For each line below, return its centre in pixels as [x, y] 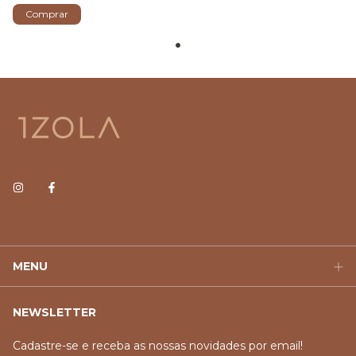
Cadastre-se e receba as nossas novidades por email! [158, 346]
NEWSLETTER [54, 313]
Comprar [47, 14]
